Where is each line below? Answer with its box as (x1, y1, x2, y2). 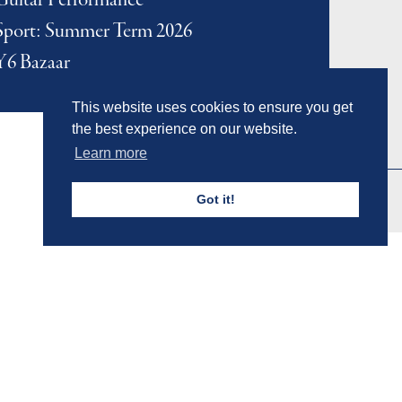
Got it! (196, 192, 235, 207)
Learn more (74, 145, 148, 162)
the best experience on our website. (72, 121, 297, 137)
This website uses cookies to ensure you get (72, 100, 353, 116)
